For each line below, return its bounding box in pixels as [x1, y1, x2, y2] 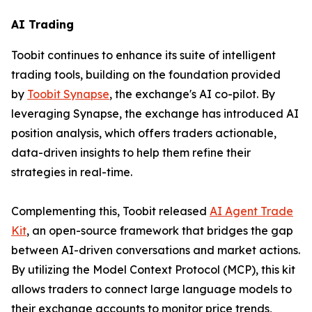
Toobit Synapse [27, 87, 109, 101]
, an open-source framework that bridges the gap [26, 224, 293, 237]
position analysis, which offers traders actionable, [11, 126, 276, 140]
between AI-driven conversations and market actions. [11, 243, 300, 257]
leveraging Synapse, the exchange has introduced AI [11, 107, 299, 120]
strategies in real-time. [11, 165, 132, 179]
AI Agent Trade [210, 204, 293, 218]
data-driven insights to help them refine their [11, 146, 251, 159]
